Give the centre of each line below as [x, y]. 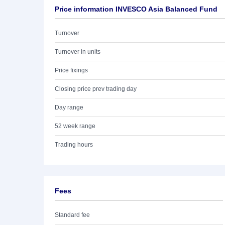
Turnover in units [78, 52]
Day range [69, 107]
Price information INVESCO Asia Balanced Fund [136, 9]
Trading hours [74, 145]
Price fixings [71, 70]
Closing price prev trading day [96, 89]
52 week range [75, 126]
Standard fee [72, 215]
